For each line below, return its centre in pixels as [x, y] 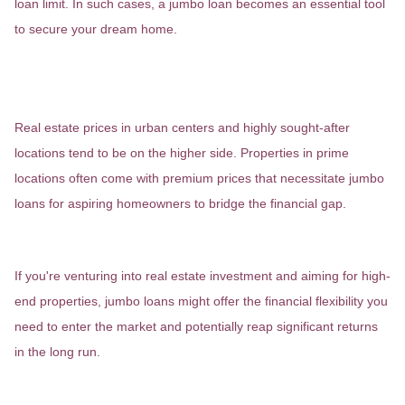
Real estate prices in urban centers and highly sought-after [182, 127]
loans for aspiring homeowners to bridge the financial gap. [180, 203]
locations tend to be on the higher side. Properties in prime [182, 153]
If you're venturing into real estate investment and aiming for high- [202, 276]
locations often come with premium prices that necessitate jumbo [199, 178]
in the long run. [57, 352]
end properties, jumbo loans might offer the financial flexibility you [201, 301]
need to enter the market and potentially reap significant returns [196, 326]
